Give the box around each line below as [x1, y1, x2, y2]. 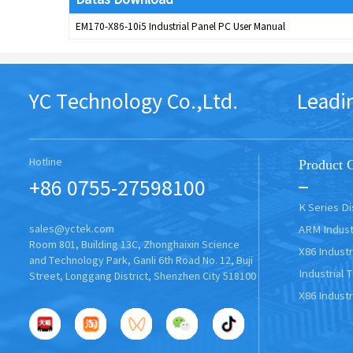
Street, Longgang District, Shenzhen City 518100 [28, 271, 256, 282]
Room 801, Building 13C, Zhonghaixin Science [28, 240, 240, 251]
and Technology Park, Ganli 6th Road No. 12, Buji [28, 255, 253, 266]
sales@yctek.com [28, 224, 114, 235]
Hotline [28, 156, 62, 167]
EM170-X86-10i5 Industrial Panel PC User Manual [76, 20, 286, 31]
